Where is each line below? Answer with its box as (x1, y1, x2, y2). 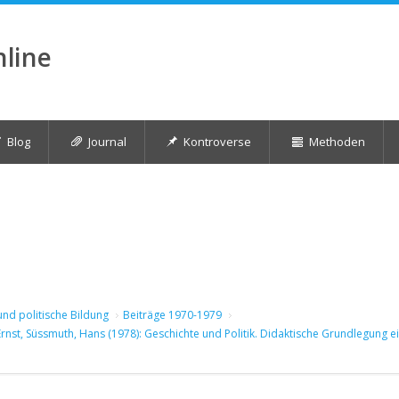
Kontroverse (183, 134, 251, 150)
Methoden (308, 134, 365, 150)
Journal (87, 134, 126, 150)
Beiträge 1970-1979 (123, 307, 222, 323)
